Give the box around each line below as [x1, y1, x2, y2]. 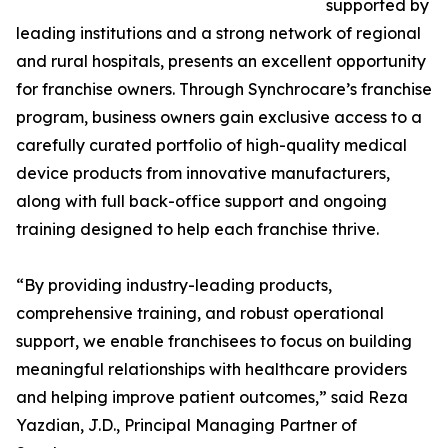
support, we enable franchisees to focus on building [16, 331, 412, 352]
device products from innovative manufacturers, [16, 163, 390, 184]
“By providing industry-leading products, [16, 275, 332, 296]
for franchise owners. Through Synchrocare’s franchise [16, 79, 432, 100]
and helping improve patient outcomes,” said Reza [16, 387, 408, 408]
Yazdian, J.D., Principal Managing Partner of [16, 415, 357, 436]
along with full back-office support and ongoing [16, 191, 387, 212]
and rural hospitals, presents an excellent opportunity [16, 51, 426, 72]
